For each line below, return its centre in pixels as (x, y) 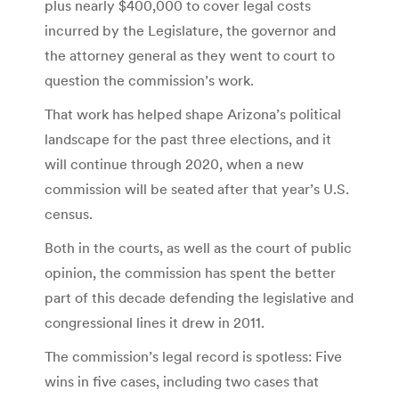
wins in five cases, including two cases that (182, 381)
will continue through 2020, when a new (174, 163)
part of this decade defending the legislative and (199, 297)
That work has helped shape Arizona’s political (193, 114)
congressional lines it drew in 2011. (155, 322)
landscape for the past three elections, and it (188, 138)
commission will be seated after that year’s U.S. (197, 188)
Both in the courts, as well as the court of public (198, 247)
